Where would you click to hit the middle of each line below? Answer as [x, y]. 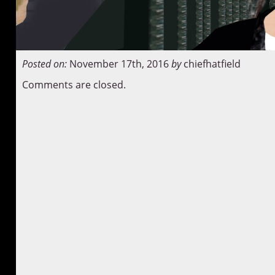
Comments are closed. [74, 85]
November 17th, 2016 [119, 64]
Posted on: [44, 64]
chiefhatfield [212, 64]
